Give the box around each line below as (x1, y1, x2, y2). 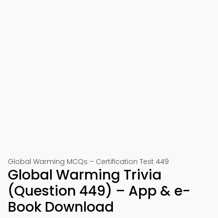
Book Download (8, 198, 114, 217)
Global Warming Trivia (8, 165, 162, 184)
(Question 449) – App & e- (8, 182, 190, 200)
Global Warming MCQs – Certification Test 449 (8, 157, 169, 166)
